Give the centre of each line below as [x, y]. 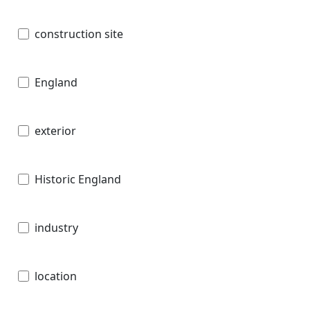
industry [56, 227]
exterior [55, 130]
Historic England [78, 179]
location [56, 276]
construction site [79, 34]
